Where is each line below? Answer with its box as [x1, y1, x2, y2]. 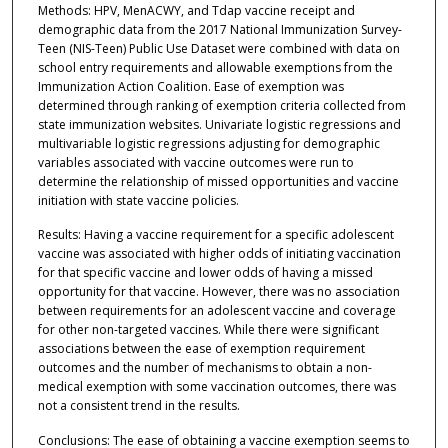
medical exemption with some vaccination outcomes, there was [37, 378, 396, 396]
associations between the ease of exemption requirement [37, 340, 365, 358]
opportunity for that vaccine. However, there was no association [37, 283, 400, 301]
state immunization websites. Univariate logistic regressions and [37, 115, 401, 133]
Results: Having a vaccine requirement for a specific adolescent [37, 226, 394, 244]
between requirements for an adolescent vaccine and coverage [37, 302, 396, 320]
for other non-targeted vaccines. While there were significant [37, 321, 379, 339]
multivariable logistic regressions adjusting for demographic [37, 134, 380, 152]
